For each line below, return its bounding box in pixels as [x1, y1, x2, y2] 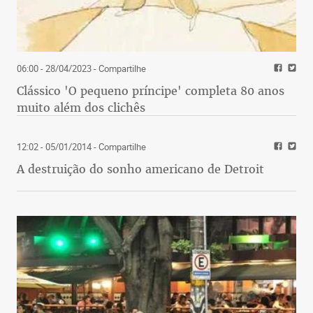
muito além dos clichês [17, 99, 145, 115]
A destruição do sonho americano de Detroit [17, 161, 264, 177]
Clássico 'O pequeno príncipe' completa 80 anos [17, 82, 284, 99]
